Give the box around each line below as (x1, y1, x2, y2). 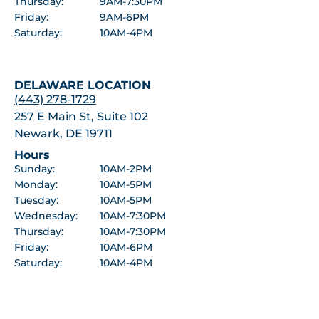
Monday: (14, 177, 58, 191)
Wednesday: (14, 209, 78, 222)
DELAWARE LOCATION (14, 78, 151, 92)
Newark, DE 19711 (14, 126, 113, 140)
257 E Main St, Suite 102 (14, 109, 148, 123)
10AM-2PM (100, 162, 152, 175)
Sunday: (14, 162, 55, 175)
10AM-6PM (100, 240, 152, 253)
